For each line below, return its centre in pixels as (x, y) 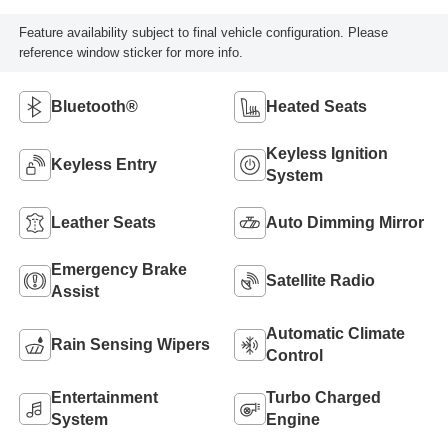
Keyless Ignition (327, 153)
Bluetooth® (94, 106)
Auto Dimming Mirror (345, 222)
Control (294, 355)
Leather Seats (103, 222)
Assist (74, 291)
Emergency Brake (118, 269)
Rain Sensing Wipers (130, 344)
